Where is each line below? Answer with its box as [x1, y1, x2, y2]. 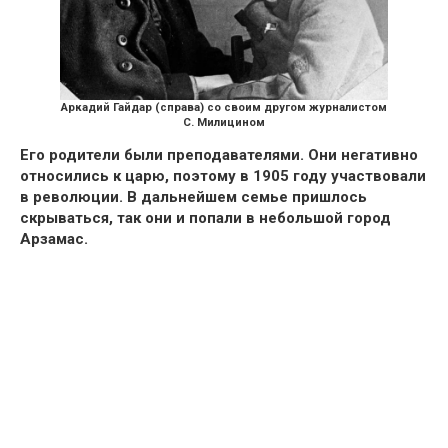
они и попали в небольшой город [145, 208, 391, 227]
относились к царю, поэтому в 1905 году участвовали [20, 166, 426, 185]
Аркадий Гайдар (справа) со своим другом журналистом [61, 100, 387, 114]
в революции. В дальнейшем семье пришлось [20, 187, 367, 206]
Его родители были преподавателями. [20, 145, 304, 164]
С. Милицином [183, 115, 265, 129]
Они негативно [304, 145, 418, 164]
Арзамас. [20, 229, 88, 248]
